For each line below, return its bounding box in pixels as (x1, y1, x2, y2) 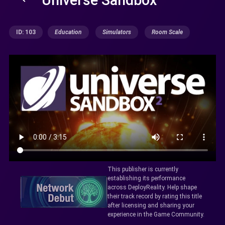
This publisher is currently (107, 165, 178, 173)
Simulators (102, 29, 131, 36)
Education (55, 29, 82, 36)
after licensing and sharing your (107, 201, 194, 209)
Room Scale (152, 29, 183, 36)
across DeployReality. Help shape (107, 183, 197, 191)
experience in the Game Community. (107, 210, 204, 218)
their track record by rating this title (107, 192, 202, 200)
